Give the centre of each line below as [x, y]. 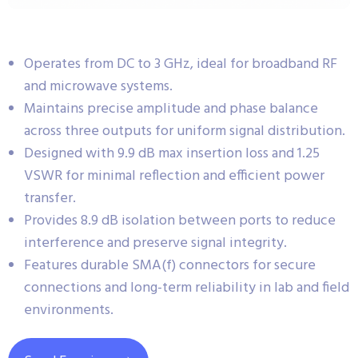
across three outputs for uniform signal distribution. [185, 131]
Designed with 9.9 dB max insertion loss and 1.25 [172, 153]
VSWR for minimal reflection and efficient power [174, 176]
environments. [69, 310]
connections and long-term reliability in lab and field [187, 288]
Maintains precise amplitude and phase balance [171, 109]
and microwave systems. [98, 86]
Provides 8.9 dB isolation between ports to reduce [180, 221]
